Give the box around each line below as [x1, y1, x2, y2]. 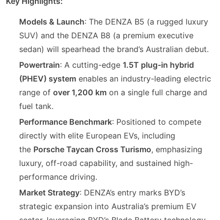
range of [19, 87, 54, 97]
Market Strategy [19, 187, 80, 197]
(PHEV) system [19, 73, 77, 83]
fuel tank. [19, 101, 54, 111]
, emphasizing [151, 144, 203, 154]
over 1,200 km [53, 87, 107, 97]
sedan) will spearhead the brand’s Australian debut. [19, 44, 209, 54]
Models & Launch [19, 16, 85, 27]
